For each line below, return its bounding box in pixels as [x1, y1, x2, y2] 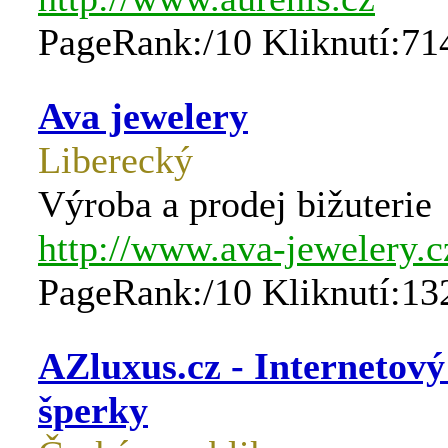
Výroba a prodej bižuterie [38, 183, 432, 225]
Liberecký [38, 139, 193, 181]
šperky [38, 389, 148, 431]
